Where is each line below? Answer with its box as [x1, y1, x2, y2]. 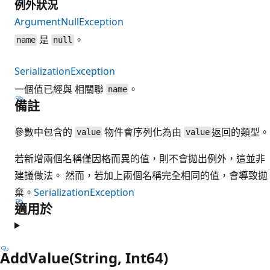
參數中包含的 [14, 125, 75, 139]
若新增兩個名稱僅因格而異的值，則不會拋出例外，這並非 [14, 151, 265, 165]
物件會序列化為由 [102, 125, 184, 139]
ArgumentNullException [14, 14, 124, 28]
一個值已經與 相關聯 [14, 82, 106, 96]
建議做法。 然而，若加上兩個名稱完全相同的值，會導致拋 [14, 168, 268, 182]
